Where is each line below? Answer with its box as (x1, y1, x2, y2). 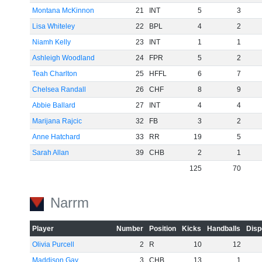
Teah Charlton (32, 70, 78, 78)
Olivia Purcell (32, 240, 75, 249)
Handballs (207, 225, 241, 233)
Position (149, 225, 177, 233)
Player (32, 225, 54, 233)
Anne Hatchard (32, 133, 81, 141)
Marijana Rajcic (32, 117, 82, 125)
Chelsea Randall (32, 85, 87, 94)
